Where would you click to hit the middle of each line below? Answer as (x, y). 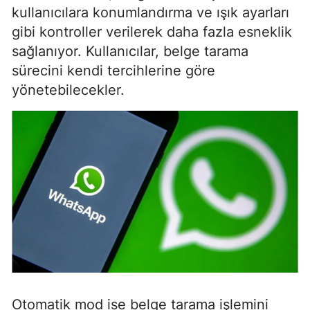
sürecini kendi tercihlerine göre (113, 70)
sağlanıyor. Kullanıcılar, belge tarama (130, 51)
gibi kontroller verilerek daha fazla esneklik (152, 31)
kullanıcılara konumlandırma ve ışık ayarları (151, 12)
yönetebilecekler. (68, 90)
